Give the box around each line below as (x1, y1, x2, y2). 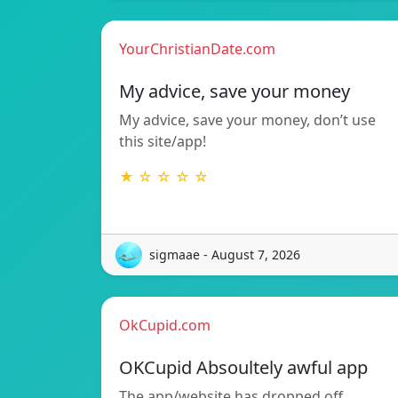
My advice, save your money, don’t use (119, 109, 376, 130)
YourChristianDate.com (119, 38, 275, 59)
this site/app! (119, 131, 206, 151)
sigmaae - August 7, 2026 (149, 246, 300, 264)
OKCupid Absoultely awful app (119, 354, 368, 379)
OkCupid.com (119, 314, 211, 335)
